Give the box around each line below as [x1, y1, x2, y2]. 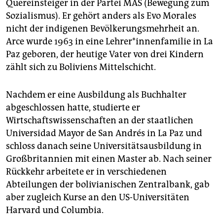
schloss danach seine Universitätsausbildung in [6, 141, 202, 152]
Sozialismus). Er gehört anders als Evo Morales [6, 10, 196, 22]
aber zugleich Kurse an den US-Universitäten [6, 192, 189, 203]
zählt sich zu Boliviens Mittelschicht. [6, 62, 156, 73]
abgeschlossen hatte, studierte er [6, 102, 140, 113]
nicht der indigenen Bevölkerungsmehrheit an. [6, 23, 199, 35]
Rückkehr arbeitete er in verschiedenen [6, 166, 167, 178]
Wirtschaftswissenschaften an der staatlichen [6, 115, 193, 126]
